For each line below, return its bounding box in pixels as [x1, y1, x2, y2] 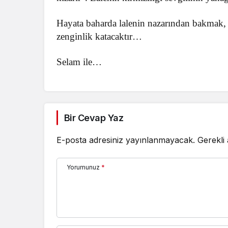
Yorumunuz [67, 163, 100, 171]
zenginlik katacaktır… [56, 31, 142, 42]
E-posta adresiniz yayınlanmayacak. [56, 134, 195, 145]
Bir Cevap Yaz [64, 112, 123, 123]
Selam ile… [56, 56, 102, 67]
